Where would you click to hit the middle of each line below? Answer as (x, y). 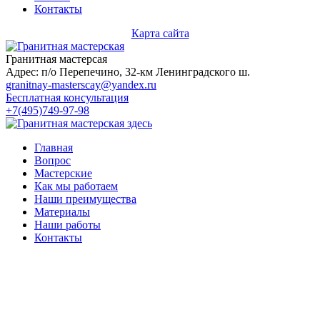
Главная (54, 148)
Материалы (62, 212)
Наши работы (67, 225)
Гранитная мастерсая (56, 59)
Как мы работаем (76, 186)
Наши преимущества (85, 199)
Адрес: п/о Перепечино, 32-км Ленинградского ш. (128, 72)
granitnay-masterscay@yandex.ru (81, 85)
